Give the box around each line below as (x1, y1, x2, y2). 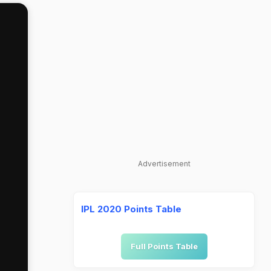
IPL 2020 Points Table (81, 203, 181, 215)
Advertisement (137, 159, 191, 168)
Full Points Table (130, 241, 198, 251)
